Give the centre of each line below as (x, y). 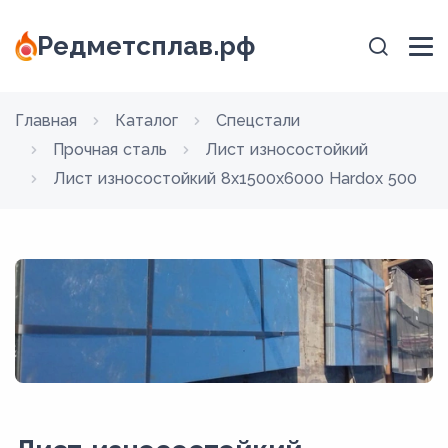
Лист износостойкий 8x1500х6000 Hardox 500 (235, 178)
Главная (46, 120)
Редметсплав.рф (146, 46)
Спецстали (258, 120)
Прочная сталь (110, 149)
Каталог (146, 120)
